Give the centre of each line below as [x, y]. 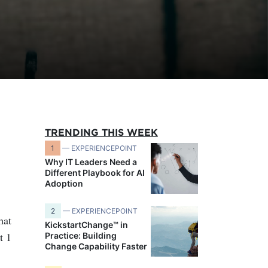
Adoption [64, 183]
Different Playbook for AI [95, 173]
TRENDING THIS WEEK [101, 132]
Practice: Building [80, 235]
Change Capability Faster [96, 246]
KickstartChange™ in [86, 225]
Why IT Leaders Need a [91, 162]
